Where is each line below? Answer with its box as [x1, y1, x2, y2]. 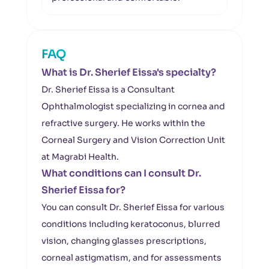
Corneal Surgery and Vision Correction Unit [41, 134, 225, 145]
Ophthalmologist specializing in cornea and [41, 101, 225, 112]
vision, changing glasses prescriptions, [41, 235, 207, 246]
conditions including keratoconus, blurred [41, 219, 220, 229]
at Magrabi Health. [41, 151, 119, 162]
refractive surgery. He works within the [41, 118, 205, 128]
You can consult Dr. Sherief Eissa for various [41, 202, 225, 213]
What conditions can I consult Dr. [41, 167, 201, 180]
